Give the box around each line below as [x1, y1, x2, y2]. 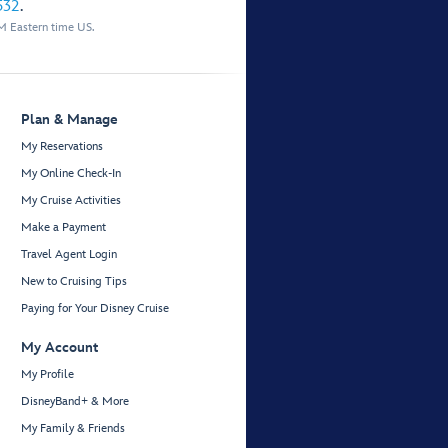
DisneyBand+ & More [21, 394, 129, 410]
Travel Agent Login [21, 247, 117, 263]
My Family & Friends [21, 421, 125, 437]
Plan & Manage [21, 111, 118, 129]
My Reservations [21, 139, 103, 155]
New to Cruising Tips [21, 274, 127, 290]
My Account [21, 339, 98, 357]
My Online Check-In [21, 166, 121, 182]
